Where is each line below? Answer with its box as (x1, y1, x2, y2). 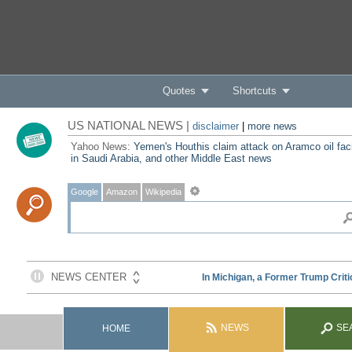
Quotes (162, 85, 196, 97)
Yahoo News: (70, 141, 134, 152)
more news (247, 120, 297, 132)
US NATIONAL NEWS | (67, 119, 192, 132)
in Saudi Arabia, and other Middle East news (70, 152, 272, 164)
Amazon (105, 187, 137, 196)
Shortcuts (232, 85, 277, 97)
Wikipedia (145, 187, 181, 196)
